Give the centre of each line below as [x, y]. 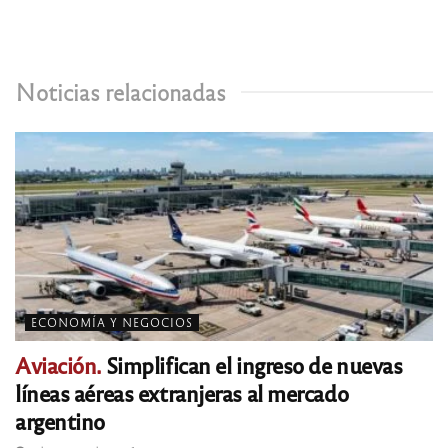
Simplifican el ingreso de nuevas [252, 365]
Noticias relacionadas [120, 92]
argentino [60, 421]
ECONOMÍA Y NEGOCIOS [112, 322]
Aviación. [58, 365]
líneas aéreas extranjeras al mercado [182, 393]
